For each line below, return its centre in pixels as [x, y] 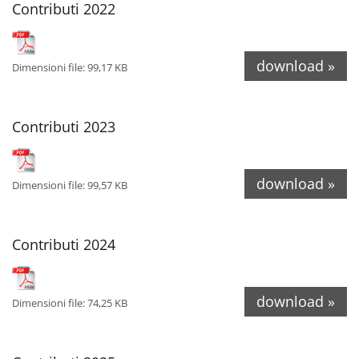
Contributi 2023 [64, 126]
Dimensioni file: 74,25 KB [70, 303]
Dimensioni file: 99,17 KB [70, 67]
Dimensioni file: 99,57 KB [70, 185]
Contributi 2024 [64, 244]
